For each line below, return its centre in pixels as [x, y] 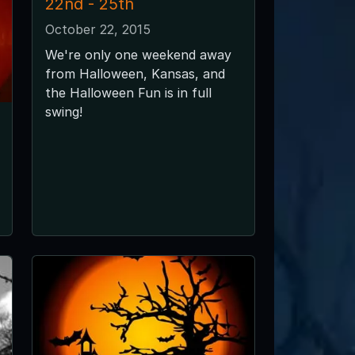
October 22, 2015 [97, 29]
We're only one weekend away [138, 54]
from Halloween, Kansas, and [135, 73]
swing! [63, 111]
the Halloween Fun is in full [128, 92]
